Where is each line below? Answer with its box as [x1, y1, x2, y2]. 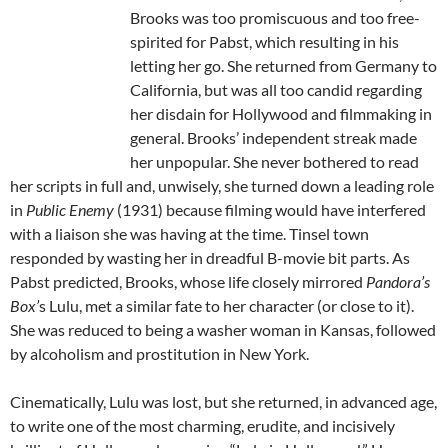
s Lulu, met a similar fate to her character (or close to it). [39, 296, 414, 316]
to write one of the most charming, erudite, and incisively [10, 416, 395, 436]
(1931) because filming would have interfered [114, 200, 426, 220]
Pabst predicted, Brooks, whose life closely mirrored [10, 272, 366, 292]
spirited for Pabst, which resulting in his [130, 32, 399, 52]
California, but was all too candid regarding [130, 80, 422, 100]
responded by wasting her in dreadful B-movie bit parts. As [10, 248, 410, 268]
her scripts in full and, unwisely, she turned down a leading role [10, 176, 434, 196]
